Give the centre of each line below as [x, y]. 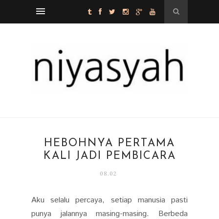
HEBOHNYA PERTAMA [109, 143]
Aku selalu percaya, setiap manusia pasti [109, 200]
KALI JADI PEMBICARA [109, 156]
